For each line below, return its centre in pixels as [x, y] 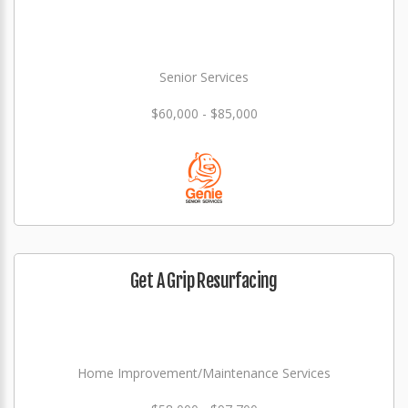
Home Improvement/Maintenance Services [204, 373]
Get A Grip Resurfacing [204, 281]
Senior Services [204, 77]
